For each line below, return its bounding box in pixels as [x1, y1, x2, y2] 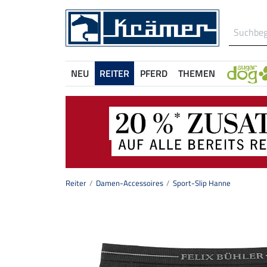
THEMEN [178, 66, 215, 80]
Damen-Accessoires [96, 177, 163, 190]
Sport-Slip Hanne [173, 177, 231, 190]
